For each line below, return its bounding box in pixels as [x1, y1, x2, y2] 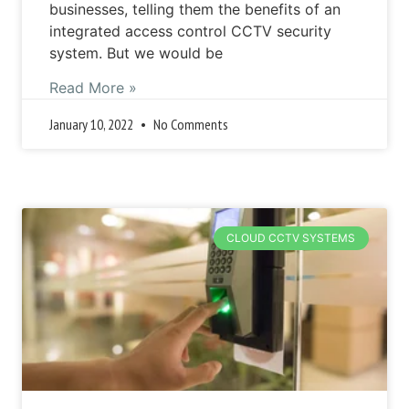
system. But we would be [49, 43, 224, 62]
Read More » [49, 79, 138, 98]
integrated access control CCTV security [49, 21, 332, 40]
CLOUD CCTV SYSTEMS [226, 231, 356, 246]
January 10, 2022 [49, 115, 137, 134]
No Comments [151, 115, 229, 134]
